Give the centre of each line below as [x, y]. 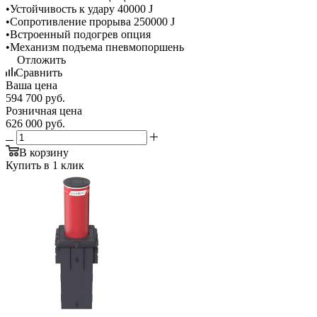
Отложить [41, 59]
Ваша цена [31, 85]
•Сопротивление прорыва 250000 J [90, 21]
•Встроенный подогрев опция [78, 34]
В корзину [44, 152]
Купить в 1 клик [45, 165]
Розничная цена [44, 110]
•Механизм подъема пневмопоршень [95, 47]
